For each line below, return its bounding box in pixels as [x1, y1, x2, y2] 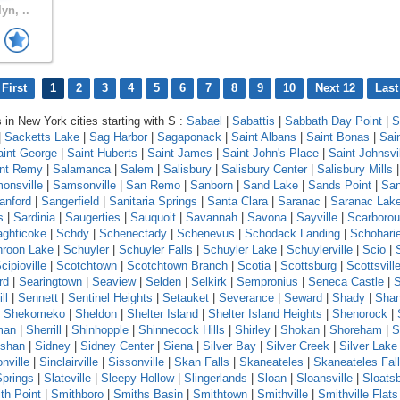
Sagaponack [157, 129, 221, 144]
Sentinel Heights [68, 290, 153, 304]
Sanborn [190, 178, 233, 192]
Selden [146, 274, 181, 288]
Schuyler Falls [119, 242, 193, 256]
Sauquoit [130, 210, 176, 224]
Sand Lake [243, 178, 298, 192]
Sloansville [296, 371, 353, 385]
